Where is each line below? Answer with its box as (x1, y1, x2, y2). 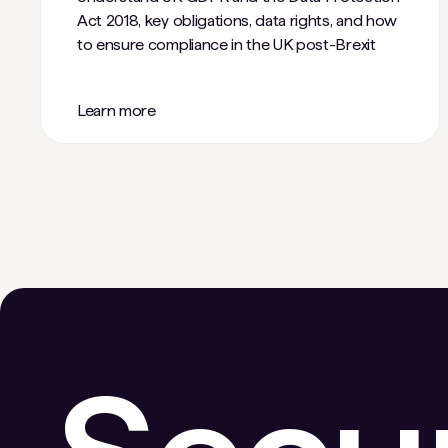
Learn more (77, 101, 156, 120)
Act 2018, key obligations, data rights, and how (77, 11, 397, 30)
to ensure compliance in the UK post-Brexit (77, 35, 376, 54)
